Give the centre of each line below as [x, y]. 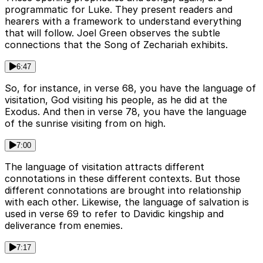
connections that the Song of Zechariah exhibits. [116, 45]
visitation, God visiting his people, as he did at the [116, 100]
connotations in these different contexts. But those [122, 179]
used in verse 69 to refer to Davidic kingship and [114, 214]
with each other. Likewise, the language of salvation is [127, 202]
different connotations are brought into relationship [123, 190]
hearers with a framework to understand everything [123, 21]
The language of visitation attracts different [104, 167]
